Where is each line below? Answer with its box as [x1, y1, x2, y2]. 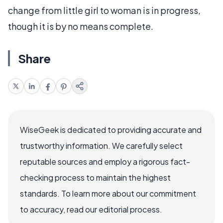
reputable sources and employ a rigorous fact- [20, 156, 190, 167]
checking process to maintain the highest [20, 172, 171, 183]
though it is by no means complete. [8, 20, 153, 32]
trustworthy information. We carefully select [20, 140, 183, 151]
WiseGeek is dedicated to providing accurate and [20, 124, 202, 135]
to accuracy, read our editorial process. [20, 204, 162, 215]
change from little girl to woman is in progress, [8, 4, 201, 16]
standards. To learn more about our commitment [20, 188, 196, 199]
